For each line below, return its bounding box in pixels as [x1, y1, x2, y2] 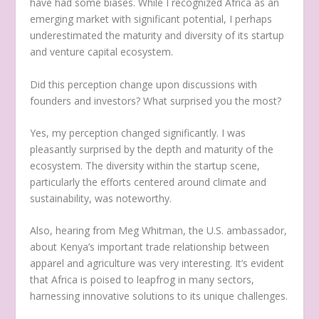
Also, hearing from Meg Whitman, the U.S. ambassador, [30, 224, 288, 238]
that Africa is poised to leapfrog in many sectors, [30, 273, 255, 287]
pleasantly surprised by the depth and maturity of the [30, 142, 274, 157]
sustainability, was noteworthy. [30, 192, 172, 206]
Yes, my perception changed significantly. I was [30, 126, 246, 140]
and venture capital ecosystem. [30, 45, 174, 59]
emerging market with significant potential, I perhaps [30, 12, 273, 26]
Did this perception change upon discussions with [30, 77, 258, 91]
